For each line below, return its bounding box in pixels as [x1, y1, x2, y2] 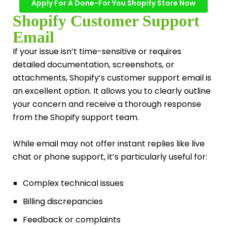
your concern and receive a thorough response [13, 98, 201, 110]
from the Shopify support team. [13, 111, 139, 123]
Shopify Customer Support [13, 11, 200, 30]
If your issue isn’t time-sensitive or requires [13, 45, 181, 57]
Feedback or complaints [22, 213, 121, 225]
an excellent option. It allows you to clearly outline [13, 85, 211, 97]
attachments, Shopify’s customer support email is [13, 71, 211, 84]
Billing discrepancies [22, 195, 103, 207]
